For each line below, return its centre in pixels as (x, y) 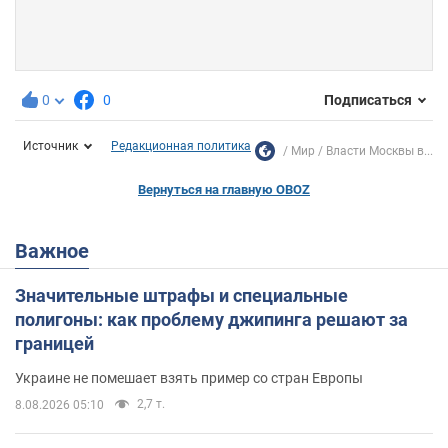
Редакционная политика (181, 145)
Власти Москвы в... (379, 150)
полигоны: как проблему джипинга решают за (211, 319)
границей (54, 343)
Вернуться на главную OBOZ (224, 189)
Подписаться (368, 100)
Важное (58, 250)
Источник (50, 145)
